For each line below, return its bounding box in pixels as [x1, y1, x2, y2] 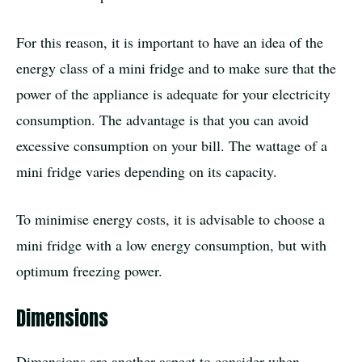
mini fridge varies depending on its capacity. [16, 161, 277, 181]
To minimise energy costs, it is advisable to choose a [16, 208, 325, 229]
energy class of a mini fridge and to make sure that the [16, 57, 336, 78]
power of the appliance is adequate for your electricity [16, 83, 330, 103]
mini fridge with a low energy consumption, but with [16, 234, 326, 255]
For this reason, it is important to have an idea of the [16, 32, 323, 52]
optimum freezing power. [16, 260, 162, 280]
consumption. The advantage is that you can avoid [16, 109, 309, 129]
